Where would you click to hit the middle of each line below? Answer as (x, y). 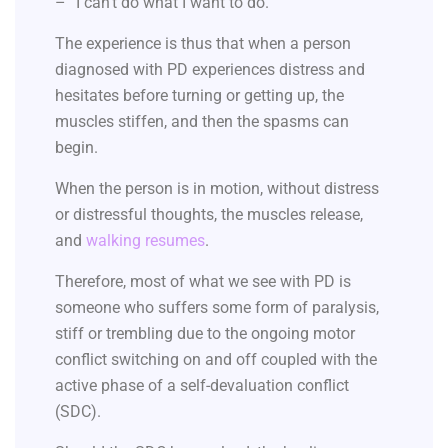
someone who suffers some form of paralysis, (217, 308)
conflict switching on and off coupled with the (216, 360)
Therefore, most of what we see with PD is (203, 282)
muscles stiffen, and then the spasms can (202, 122)
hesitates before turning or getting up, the (199, 96)
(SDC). (80, 412)
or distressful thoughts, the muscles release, (209, 215)
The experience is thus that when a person (203, 44)
